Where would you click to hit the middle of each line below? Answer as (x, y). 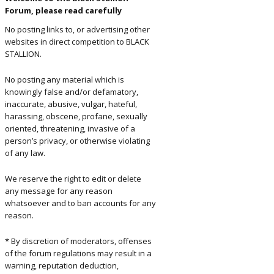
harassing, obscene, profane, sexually (76, 116)
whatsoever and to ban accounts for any (80, 203)
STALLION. (23, 54)
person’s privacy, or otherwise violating (77, 141)
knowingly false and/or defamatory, (72, 92)
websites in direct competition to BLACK (77, 42)
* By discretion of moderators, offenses (78, 241)
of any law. (25, 153)
